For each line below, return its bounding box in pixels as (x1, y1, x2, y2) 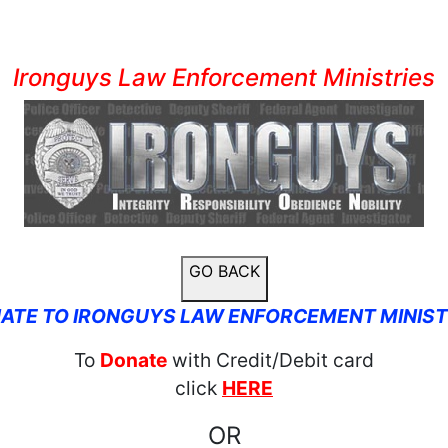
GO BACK (188, 261, 260, 281)
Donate (100, 348, 167, 372)
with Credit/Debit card (167, 348, 374, 372)
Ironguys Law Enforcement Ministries (13, 63, 435, 92)
